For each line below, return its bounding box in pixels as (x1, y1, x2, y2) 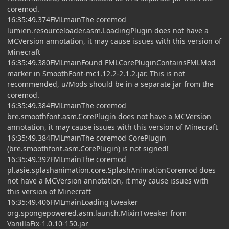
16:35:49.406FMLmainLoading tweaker (7, 197, 138, 207)
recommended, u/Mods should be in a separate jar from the (7, 79, 214, 89)
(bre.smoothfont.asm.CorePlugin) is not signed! (7, 143, 169, 153)
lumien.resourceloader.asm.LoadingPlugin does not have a (7, 25, 209, 35)
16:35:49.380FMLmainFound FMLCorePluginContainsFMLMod (7, 57, 216, 67)
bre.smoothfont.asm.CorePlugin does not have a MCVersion (7, 111, 211, 121)
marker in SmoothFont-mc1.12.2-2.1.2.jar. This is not (7, 68, 185, 78)
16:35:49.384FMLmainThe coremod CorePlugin (7, 132, 166, 143)
